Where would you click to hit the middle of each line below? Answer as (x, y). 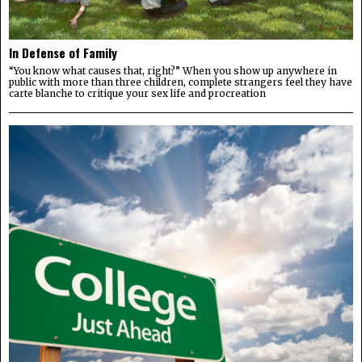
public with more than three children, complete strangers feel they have (181, 82)
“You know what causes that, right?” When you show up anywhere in (173, 71)
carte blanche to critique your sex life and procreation (137, 94)
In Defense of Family (63, 53)
